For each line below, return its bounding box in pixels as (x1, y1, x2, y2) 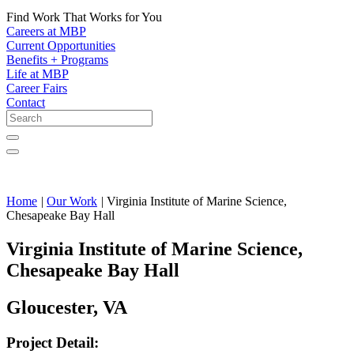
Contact (6, 96, 45, 110)
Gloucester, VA (6, 297, 127, 318)
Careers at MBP (6, 24, 86, 39)
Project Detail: (6, 334, 99, 352)
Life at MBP (6, 67, 69, 81)
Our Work (47, 194, 97, 209)
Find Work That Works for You (6, 10, 162, 24)
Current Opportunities (6, 39, 115, 53)
